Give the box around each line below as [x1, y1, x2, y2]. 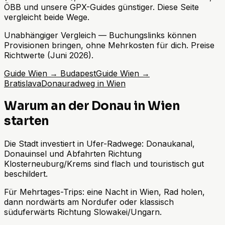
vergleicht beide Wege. [4, 12, 89, 22]
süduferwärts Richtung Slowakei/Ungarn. [4, 206, 162, 217]
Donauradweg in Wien [41, 78, 126, 88]
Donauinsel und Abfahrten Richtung [4, 148, 142, 159]
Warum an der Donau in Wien [4, 98, 180, 114]
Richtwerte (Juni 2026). [4, 50, 93, 60]
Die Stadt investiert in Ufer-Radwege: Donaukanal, [4, 138, 195, 149]
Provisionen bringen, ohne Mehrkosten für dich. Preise [4, 40, 214, 50]
